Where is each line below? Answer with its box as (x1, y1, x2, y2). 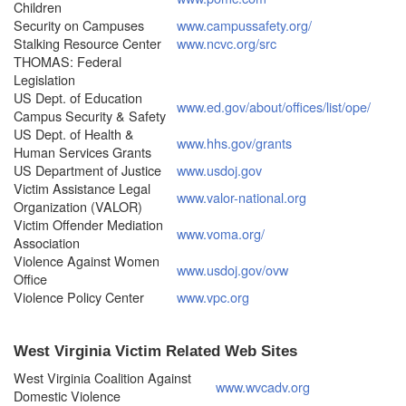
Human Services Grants (14, 141, 151, 161)
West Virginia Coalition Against (14, 367, 191, 387)
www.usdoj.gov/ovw (177, 259, 288, 279)
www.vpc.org (177, 286, 249, 306)
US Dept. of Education (14, 87, 142, 107)
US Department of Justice (14, 159, 161, 179)
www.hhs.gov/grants (177, 132, 292, 152)
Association (14, 232, 80, 252)
